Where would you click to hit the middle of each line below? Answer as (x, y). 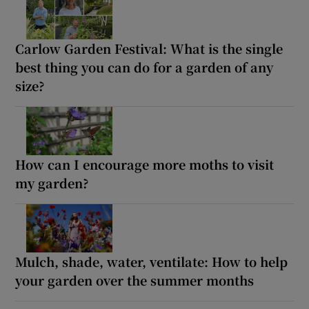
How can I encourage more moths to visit (145, 164)
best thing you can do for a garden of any (144, 67)
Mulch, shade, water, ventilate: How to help (152, 261)
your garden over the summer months (135, 280)
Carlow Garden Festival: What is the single (149, 48)
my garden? (52, 182)
